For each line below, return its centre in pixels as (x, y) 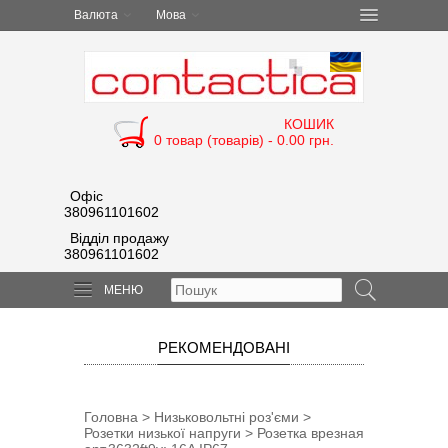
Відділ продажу (119, 238)
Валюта (96, 15)
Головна (111, 417)
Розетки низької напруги (162, 433)
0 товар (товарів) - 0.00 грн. (244, 140)
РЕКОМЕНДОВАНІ (224, 347)
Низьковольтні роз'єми (226, 417)
